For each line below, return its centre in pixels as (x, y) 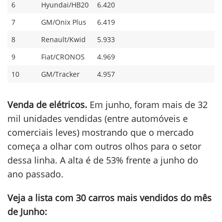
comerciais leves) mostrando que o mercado (101, 133)
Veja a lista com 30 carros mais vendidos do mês (110, 198)
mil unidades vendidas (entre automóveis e (98, 119)
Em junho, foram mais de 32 (147, 105)
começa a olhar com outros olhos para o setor (104, 146)
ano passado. (35, 174)
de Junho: (27, 212)
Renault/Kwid (63, 40)
